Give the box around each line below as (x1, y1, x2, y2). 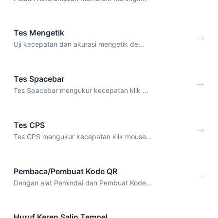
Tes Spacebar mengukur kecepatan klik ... (14, 86, 148, 95)
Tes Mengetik (14, 28, 64, 38)
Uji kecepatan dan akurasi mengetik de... (14, 40, 144, 49)
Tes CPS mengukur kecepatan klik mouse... (14, 132, 152, 141)
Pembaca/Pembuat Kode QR (14, 166, 117, 176)
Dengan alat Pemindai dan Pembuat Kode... (14, 178, 152, 187)
